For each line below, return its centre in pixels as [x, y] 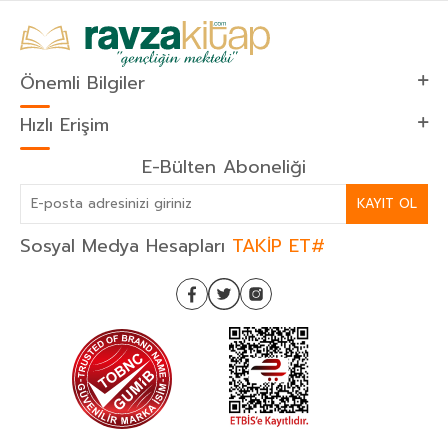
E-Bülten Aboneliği [224, 166]
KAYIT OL [387, 204]
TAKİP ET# [278, 245]
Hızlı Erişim [64, 124]
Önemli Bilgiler [82, 82]
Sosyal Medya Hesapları [126, 245]
